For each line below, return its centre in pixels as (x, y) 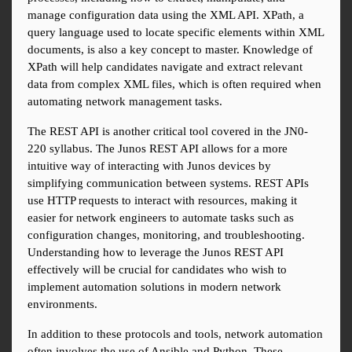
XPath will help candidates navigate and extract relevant (165, 67)
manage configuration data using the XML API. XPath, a (166, 15)
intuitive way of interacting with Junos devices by (149, 166)
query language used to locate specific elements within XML (176, 33)
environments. (62, 304)
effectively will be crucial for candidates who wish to (157, 270)
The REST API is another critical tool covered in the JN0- (168, 132)
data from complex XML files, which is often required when (174, 84)
